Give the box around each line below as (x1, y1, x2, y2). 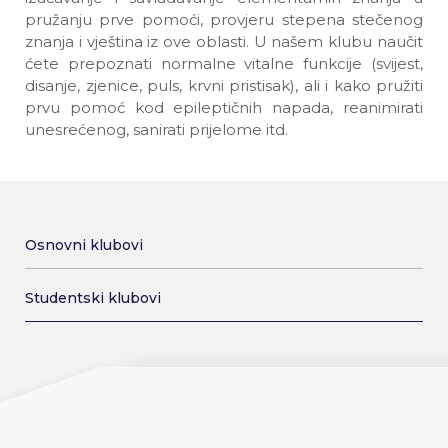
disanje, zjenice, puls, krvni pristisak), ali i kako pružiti (25, 76, 423, 95)
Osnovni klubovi (25, 236, 143, 254)
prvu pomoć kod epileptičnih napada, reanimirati (25, 98, 423, 117)
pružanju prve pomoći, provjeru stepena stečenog (25, 10, 423, 29)
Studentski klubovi (25, 289, 161, 307)
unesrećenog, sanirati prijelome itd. (25, 120, 288, 139)
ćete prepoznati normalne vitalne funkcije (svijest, (25, 54, 423, 73)
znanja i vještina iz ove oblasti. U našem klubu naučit (25, 32, 423, 51)
